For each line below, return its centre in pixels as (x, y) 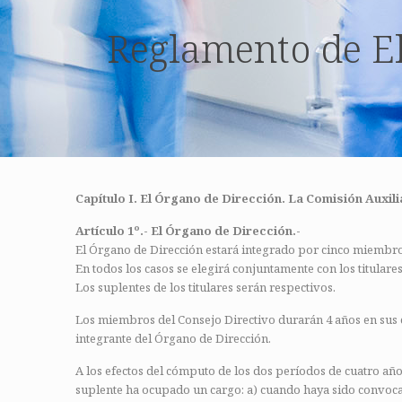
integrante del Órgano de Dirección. (173, 338)
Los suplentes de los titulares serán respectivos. (205, 287)
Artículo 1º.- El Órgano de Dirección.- (188, 231)
